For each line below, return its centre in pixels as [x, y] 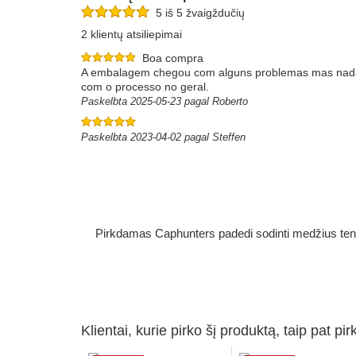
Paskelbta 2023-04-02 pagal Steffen [163, 137]
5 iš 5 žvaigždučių [197, 13]
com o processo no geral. [145, 87]
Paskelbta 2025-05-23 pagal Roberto [164, 101]
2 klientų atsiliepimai [132, 34]
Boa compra [173, 58]
